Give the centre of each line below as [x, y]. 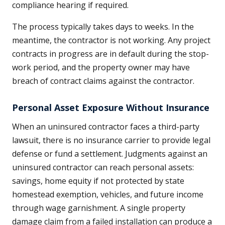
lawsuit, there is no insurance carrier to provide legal [111, 140]
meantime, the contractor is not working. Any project [111, 40]
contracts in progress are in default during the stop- [110, 54]
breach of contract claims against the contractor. [103, 81]
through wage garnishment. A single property [99, 208]
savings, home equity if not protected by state [98, 181]
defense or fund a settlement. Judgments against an [110, 154]
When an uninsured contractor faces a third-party [106, 127]
